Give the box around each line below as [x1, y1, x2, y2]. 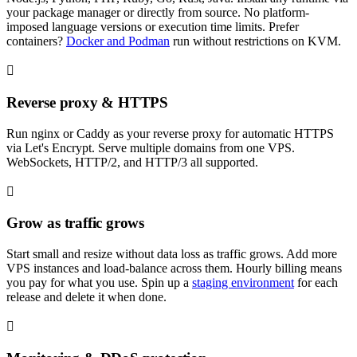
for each [294, 276, 338, 290]
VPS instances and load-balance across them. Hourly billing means [6, 261, 342, 276]
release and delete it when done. [6, 290, 167, 304]
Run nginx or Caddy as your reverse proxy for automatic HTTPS [6, 126, 334, 140]
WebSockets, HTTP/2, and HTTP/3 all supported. [6, 155, 258, 169]
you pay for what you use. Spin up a [6, 276, 192, 290]
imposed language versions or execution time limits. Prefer [6, 20, 299, 34]
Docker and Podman [66, 34, 170, 49]
